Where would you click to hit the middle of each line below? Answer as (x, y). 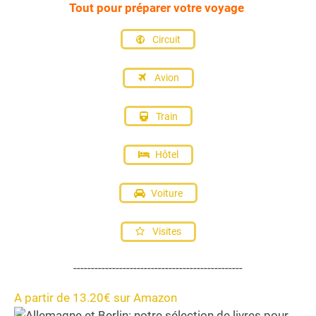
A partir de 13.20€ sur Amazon (96, 298)
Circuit (165, 39)
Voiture (165, 193)
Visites (165, 232)
